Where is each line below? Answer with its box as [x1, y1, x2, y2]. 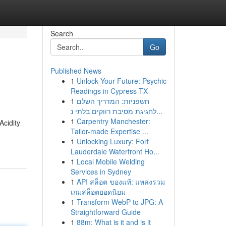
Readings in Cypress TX [70, 86, 148, 96]
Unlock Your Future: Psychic [76, 76, 166, 86]
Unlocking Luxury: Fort [76, 136, 149, 146]
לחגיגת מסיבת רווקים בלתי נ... [156, 106, 162, 116]
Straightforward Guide [70, 207, 141, 217]
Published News [50, 66, 101, 76]
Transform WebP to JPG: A [76, 197, 163, 207]
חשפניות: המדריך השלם [76, 96, 149, 106]
